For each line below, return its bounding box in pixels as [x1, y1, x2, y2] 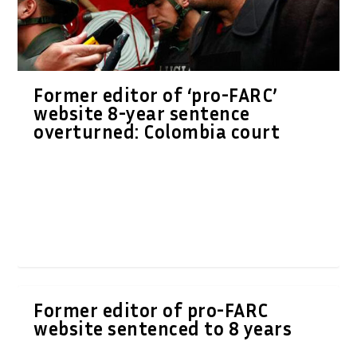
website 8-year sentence [33, 101, 250, 124]
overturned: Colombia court [33, 120, 280, 143]
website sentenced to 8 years [33, 316, 292, 339]
